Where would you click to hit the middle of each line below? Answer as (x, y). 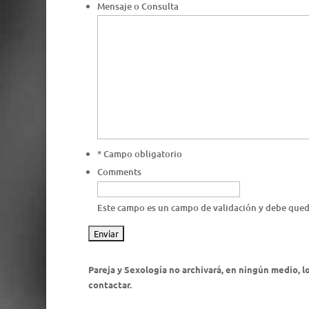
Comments (119, 172)
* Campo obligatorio (139, 154)
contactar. (110, 284)
